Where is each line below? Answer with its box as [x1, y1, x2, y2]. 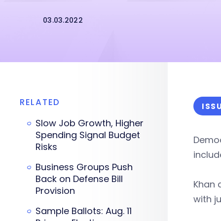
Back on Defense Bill [36, 173, 123, 185]
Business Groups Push [36, 161, 133, 173]
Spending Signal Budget [36, 129, 140, 141]
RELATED [20, 96, 60, 108]
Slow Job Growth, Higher [36, 117, 144, 129]
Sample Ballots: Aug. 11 [36, 205, 132, 217]
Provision [36, 184, 75, 197]
